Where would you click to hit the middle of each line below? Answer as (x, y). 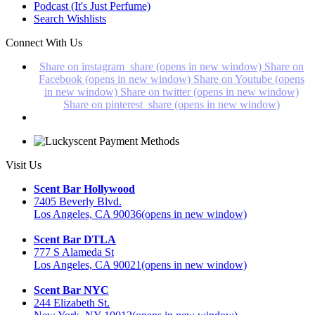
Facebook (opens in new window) (115, 79)
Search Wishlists (70, 19)
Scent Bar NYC (71, 290)
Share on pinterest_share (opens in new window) (172, 105)
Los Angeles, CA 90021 (88, 265)
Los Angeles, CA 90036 (88, 214)
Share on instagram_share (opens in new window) (150, 67)
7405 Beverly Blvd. (78, 202)
